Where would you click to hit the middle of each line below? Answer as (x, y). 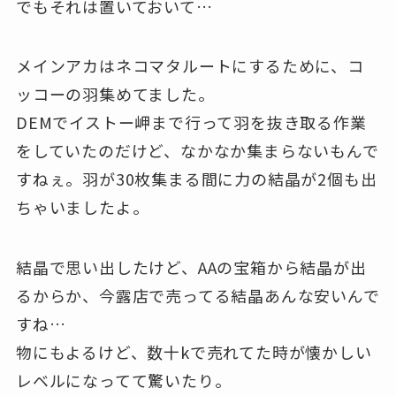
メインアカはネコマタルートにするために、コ (190, 66)
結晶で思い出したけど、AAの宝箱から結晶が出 (191, 267)
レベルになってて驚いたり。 (123, 381)
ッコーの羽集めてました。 (115, 94)
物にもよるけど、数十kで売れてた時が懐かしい (194, 352)
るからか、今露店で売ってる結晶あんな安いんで (198, 296)
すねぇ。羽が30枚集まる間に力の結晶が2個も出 (196, 179)
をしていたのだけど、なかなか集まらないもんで (197, 151)
